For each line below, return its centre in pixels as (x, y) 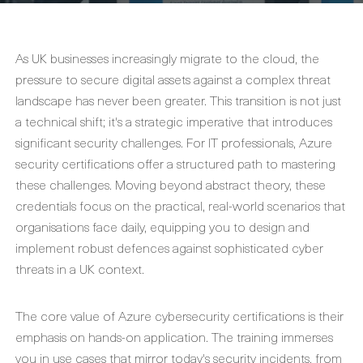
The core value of (67, 315)
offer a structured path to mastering (235, 163)
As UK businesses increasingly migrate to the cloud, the (167, 58)
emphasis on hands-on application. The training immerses (174, 336)
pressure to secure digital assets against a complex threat (173, 79)
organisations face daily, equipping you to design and (162, 226)
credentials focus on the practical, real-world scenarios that (180, 205)
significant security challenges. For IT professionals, (157, 142)
